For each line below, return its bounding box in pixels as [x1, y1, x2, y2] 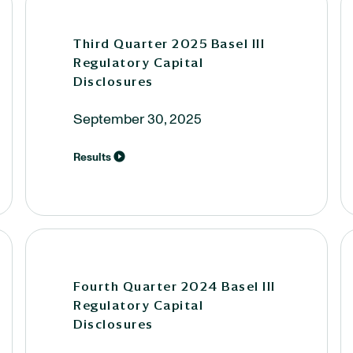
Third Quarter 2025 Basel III [73, 35, 265, 51]
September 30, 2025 [73, 113, 202, 127]
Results [73, 152, 111, 163]
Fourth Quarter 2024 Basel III [73, 278, 276, 294]
